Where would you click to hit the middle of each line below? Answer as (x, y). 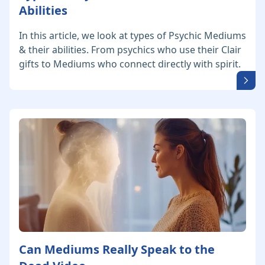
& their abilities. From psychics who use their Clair (130, 50)
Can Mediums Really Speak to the (117, 250)
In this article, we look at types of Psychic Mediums (132, 36)
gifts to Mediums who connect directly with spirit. (130, 64)
